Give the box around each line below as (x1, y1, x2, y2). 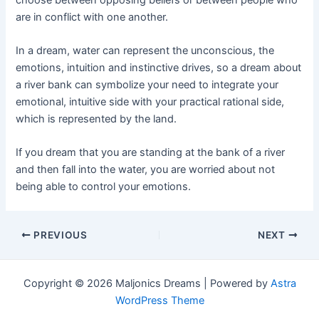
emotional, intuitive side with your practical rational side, (16, 95, 285, 108)
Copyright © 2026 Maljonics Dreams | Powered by (23, 277, 271, 290)
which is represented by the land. (16, 112, 180, 125)
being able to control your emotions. (16, 180, 192, 194)
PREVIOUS (31, 229, 88, 241)
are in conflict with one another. (16, 10, 169, 23)
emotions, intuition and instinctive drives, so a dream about (16, 61, 302, 74)
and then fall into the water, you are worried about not (16, 163, 276, 177)
